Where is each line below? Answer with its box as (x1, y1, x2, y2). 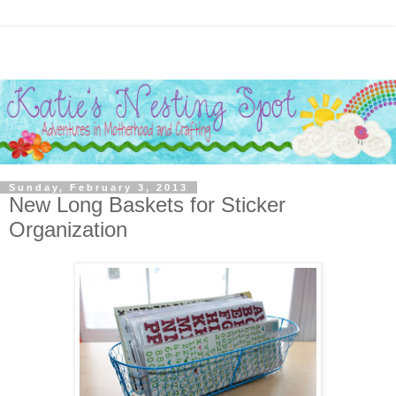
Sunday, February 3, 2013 (9, 181, 188, 193)
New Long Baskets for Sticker (9, 192, 286, 217)
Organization (9, 217, 127, 241)
